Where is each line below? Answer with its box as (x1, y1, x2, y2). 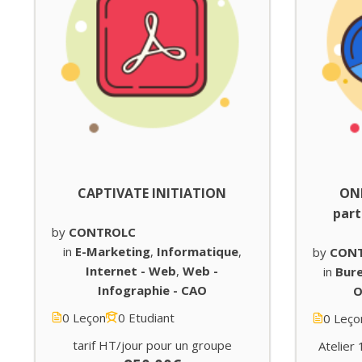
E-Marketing (74, 242, 150, 259)
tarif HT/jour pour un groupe (72, 336, 232, 353)
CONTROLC (69, 223, 136, 240)
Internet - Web (86, 262, 177, 279)
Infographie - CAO (97, 281, 207, 298)
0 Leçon (62, 309, 106, 326)
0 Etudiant (118, 309, 175, 326)
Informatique (156, 242, 238, 259)
